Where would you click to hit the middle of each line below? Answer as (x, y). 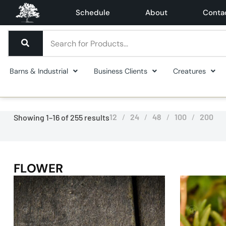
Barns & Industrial (39, 71)
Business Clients (121, 71)
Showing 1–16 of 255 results (61, 117)
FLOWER (38, 168)
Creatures (189, 71)
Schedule (93, 13)
